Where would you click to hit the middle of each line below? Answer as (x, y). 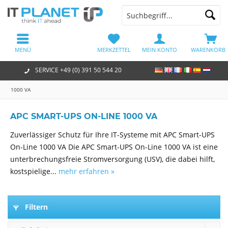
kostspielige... (34, 171)
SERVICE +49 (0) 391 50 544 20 (78, 70)
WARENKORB (205, 50)
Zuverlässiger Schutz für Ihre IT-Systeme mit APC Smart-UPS (112, 135)
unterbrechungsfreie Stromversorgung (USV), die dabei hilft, (112, 159)
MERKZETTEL (114, 50)
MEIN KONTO (159, 50)
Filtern (35, 207)
